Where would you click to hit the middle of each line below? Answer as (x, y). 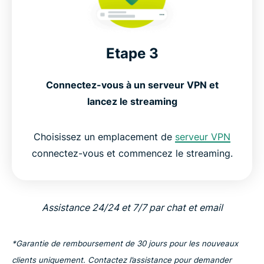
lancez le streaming (132, 102)
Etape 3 (132, 54)
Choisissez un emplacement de (104, 137)
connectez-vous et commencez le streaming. (132, 154)
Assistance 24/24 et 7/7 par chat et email (132, 208)
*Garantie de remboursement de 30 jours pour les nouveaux (125, 244)
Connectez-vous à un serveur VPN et (132, 85)
